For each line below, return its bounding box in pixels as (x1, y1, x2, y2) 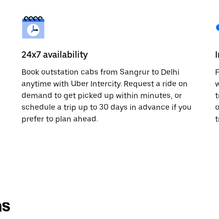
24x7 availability (22, 49, 88, 60)
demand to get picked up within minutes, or (22, 90, 182, 100)
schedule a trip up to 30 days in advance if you (22, 102, 192, 112)
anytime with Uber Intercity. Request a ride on (22, 79, 188, 88)
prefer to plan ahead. (22, 114, 98, 124)
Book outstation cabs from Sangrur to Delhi (22, 67, 179, 77)
